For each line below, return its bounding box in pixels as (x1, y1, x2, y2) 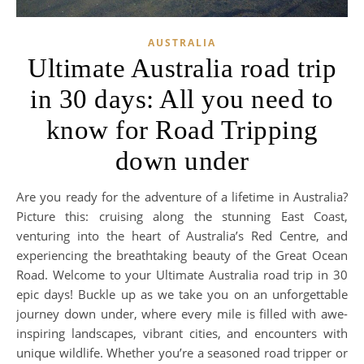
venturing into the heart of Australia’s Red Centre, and (16, 227, 348, 245)
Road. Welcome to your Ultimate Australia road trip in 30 (16, 266, 348, 284)
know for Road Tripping (45, 115, 318, 145)
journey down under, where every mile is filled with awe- (16, 305, 348, 323)
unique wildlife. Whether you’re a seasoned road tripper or (16, 344, 348, 362)
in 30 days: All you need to (30, 84, 334, 115)
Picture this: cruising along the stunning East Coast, (16, 208, 348, 225)
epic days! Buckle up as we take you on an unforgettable (16, 286, 348, 303)
